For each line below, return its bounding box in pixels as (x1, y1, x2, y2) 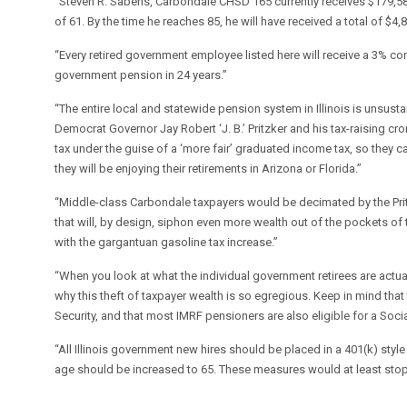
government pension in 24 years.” (55, 68, 228, 83)
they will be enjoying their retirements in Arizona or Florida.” (55, 162, 362, 176)
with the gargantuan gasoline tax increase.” (55, 235, 279, 250)
